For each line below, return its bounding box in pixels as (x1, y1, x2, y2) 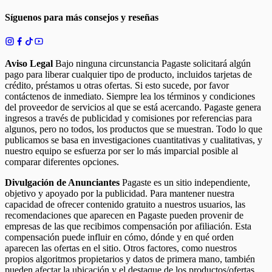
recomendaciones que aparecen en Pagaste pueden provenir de (5, 209, 243, 220)
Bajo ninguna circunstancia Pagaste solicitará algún (53, 58, 251, 69)
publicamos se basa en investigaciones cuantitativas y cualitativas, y (5, 134, 262, 145)
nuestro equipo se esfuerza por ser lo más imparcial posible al (5, 145, 238, 156)
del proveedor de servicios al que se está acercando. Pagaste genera (5, 101, 261, 112)
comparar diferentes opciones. (5, 156, 119, 167)
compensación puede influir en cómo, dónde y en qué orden (5, 231, 234, 242)
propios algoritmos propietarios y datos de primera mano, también (5, 253, 255, 264)
